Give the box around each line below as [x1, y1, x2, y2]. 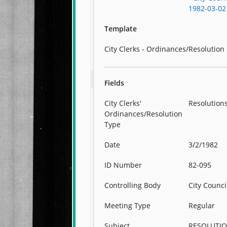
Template [104, 24, 137, 33]
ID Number [104, 160, 142, 170]
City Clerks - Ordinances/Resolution [104, 44, 225, 54]
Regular [188, 201, 215, 210]
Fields [104, 78, 125, 88]
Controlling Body [104, 180, 161, 190]
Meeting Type [104, 201, 151, 210]
